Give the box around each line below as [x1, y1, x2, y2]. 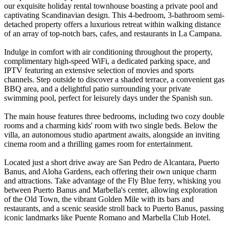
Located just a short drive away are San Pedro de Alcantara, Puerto [4, 158, 219, 167]
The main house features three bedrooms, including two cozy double [4, 112, 224, 121]
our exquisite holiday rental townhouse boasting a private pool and [4, 2, 218, 11]
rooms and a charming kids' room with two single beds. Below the [4, 121, 217, 130]
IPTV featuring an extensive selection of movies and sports [4, 66, 194, 75]
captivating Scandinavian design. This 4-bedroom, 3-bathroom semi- [4, 11, 224, 20]
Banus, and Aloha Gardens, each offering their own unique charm [4, 167, 216, 176]
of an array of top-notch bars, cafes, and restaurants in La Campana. [4, 29, 222, 38]
